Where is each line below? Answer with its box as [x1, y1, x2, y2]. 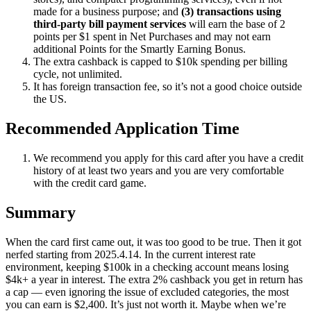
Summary [6, 203, 76, 222]
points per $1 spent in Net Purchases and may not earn [33, 31, 271, 43]
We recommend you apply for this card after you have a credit [33, 152, 303, 165]
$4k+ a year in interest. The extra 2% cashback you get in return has [6, 274, 303, 286]
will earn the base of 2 [186, 18, 285, 31]
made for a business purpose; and [33, 6, 181, 18]
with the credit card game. [33, 177, 146, 190]
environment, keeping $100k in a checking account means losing [6, 261, 289, 274]
